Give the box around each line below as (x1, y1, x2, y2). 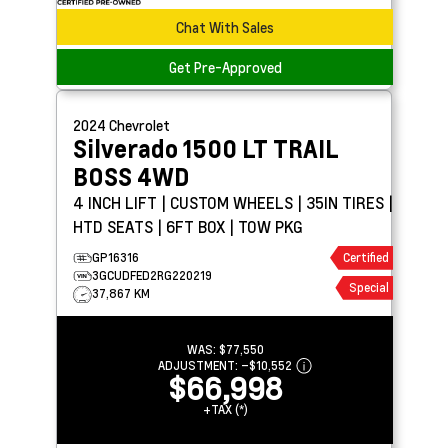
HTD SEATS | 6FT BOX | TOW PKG (73, 215, 303, 237)
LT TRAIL (242, 132, 339, 164)
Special (348, 279, 389, 295)
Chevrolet (109, 115, 170, 134)
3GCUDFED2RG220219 (92, 267, 212, 283)
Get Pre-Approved (168, 57, 282, 76)
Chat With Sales (176, 17, 274, 36)
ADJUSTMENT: (158, 357, 241, 373)
